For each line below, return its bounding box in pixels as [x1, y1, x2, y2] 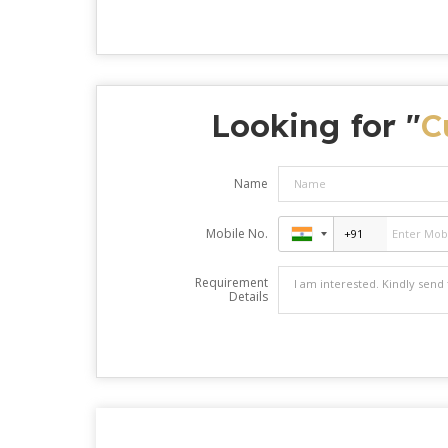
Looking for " [210, 104, 421, 145]
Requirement [194, 273, 268, 291]
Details [228, 287, 268, 305]
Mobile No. [205, 224, 268, 242]
